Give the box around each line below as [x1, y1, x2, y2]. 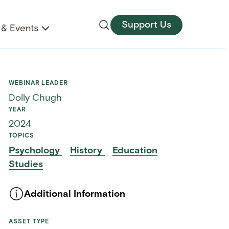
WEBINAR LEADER [9, 80, 68, 87]
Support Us [122, 20, 172, 30]
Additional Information [24, 190, 126, 200]
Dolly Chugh [9, 93, 62, 103]
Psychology [9, 146, 63, 156]
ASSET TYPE [9, 218, 50, 225]
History [70, 146, 105, 156]
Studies [9, 159, 43, 170]
